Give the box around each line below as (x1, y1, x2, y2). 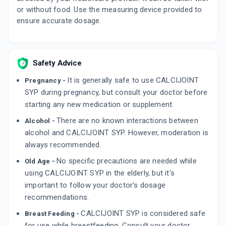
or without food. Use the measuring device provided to (17, 5, 202, 14)
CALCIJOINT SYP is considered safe (81, 209, 206, 218)
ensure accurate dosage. (17, 16, 101, 25)
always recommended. (25, 140, 101, 149)
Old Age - (25, 157, 56, 165)
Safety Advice (33, 59, 82, 68)
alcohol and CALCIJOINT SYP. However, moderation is (25, 128, 209, 137)
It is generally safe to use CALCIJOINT (67, 76, 199, 85)
